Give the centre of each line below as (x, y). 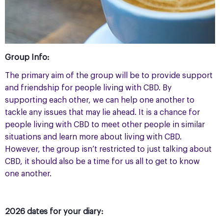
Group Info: (27, 57)
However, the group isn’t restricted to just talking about (108, 150)
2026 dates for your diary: (54, 212)
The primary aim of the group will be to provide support (109, 76)
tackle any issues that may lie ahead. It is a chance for (102, 113)
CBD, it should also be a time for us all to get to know (102, 162)
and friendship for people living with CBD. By (88, 88)
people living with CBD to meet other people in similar (105, 125)
